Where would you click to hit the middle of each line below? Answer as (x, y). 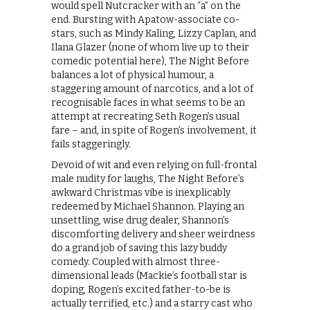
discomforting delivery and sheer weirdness (153, 235)
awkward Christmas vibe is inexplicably (141, 193)
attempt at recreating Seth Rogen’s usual (145, 117)
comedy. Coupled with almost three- (136, 262)
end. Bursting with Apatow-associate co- (145, 20)
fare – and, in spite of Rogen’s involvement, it (154, 131)
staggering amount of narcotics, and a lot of (152, 89)
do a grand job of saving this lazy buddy (139, 248)
